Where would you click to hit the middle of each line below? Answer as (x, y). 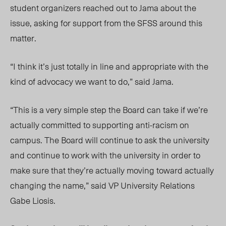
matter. (24, 38)
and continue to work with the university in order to (105, 155)
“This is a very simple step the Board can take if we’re (109, 110)
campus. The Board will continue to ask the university (110, 140)
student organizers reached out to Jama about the (103, 8)
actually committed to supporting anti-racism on (100, 125)
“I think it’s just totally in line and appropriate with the (109, 66)
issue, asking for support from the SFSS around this (106, 23)
